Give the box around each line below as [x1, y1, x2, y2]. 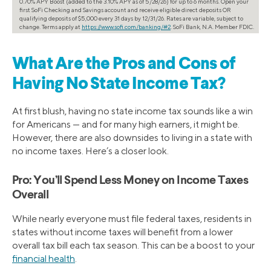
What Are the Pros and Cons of [12, 56, 236, 73]
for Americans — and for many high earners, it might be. [12, 118, 240, 130]
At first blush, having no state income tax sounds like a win [12, 105, 253, 117]
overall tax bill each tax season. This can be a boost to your [12, 239, 255, 251]
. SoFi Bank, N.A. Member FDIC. [171, 22, 254, 30]
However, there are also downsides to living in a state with [12, 131, 252, 143]
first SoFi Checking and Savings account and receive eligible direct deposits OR [19, 5, 231, 13]
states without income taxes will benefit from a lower [12, 226, 233, 238]
